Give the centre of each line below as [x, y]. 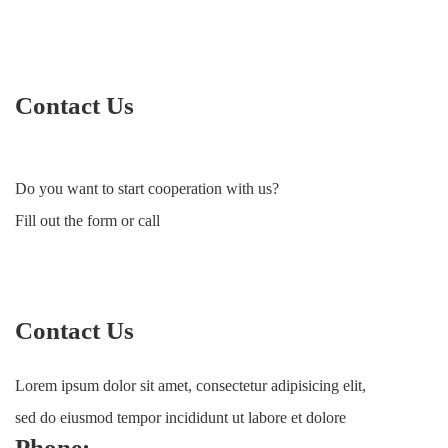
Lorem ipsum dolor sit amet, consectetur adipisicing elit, [190, 386]
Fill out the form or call [87, 221]
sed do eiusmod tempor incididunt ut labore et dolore [180, 418]
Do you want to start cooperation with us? [147, 189]
